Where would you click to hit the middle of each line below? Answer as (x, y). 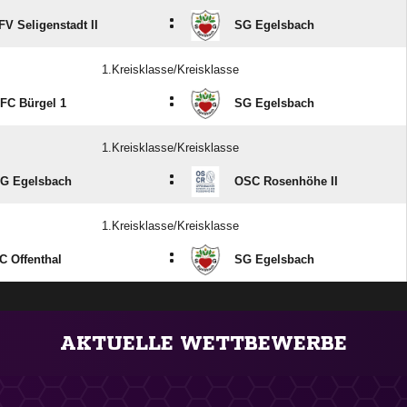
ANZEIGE (203, 319)
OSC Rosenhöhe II (286, 181)
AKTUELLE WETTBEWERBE (203, 343)
